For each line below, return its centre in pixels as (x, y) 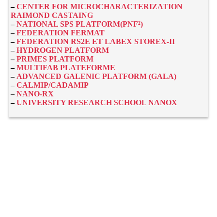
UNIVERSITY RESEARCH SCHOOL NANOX (97, 102)
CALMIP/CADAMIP (53, 85)
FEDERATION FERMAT (61, 32)
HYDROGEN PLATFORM (63, 50)
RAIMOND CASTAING (52, 15)
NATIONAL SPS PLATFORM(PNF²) (80, 24)
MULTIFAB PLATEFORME (66, 67)
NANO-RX (35, 93)
